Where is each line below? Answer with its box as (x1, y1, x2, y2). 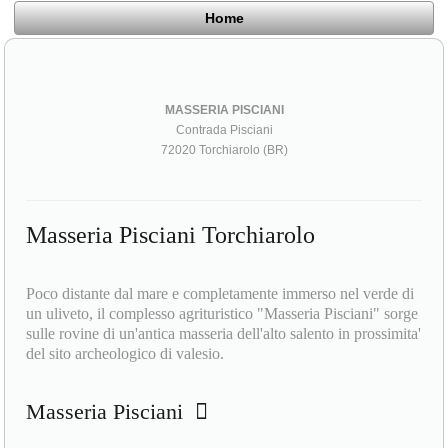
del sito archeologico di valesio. (26, 344, 225, 362)
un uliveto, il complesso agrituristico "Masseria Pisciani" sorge (26, 304, 419, 322)
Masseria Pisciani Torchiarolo (26, 221, 316, 248)
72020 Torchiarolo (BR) (160, 142, 288, 157)
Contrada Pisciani (175, 122, 273, 137)
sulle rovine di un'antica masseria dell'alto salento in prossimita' (26, 324, 422, 342)
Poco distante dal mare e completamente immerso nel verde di (26, 284, 415, 302)
